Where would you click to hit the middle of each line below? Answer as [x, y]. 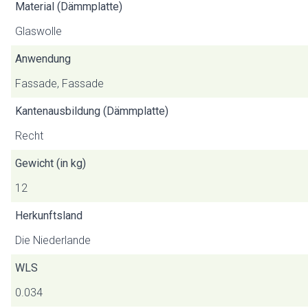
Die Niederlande [53, 240]
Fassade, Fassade [59, 84]
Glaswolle [38, 31]
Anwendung [43, 59]
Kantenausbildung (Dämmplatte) [92, 111]
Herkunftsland [49, 216]
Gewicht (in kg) [51, 163]
